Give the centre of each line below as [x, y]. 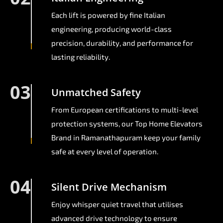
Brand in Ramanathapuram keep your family [126, 138]
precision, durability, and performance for [122, 43]
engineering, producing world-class [111, 29]
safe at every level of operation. [105, 152]
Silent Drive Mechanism [109, 187]
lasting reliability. [81, 57]
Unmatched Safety [96, 93]
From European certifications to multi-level [125, 110]
